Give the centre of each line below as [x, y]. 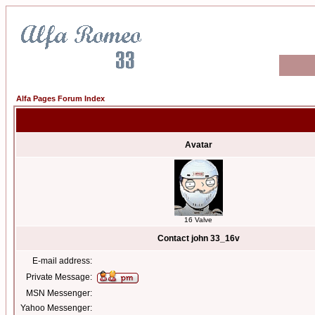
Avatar [199, 145]
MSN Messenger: [59, 293]
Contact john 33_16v [199, 238]
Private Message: [59, 277]
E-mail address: [62, 261]
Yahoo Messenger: [56, 308]
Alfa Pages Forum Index [60, 98]
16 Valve [198, 220]
